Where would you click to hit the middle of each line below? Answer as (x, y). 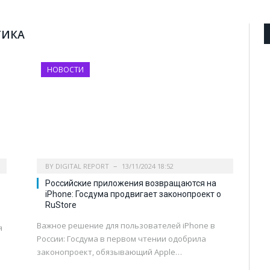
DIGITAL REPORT (82, 166)
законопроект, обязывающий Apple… (109, 252)
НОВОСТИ (65, 70)
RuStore (61, 205)
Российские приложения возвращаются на (131, 184)
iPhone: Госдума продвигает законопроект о (133, 194)
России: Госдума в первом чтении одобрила (121, 239)
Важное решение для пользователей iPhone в (126, 226)
